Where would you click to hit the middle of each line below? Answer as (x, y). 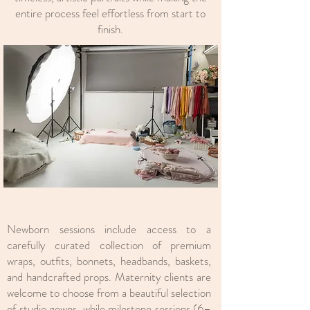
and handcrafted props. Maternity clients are (109, 277)
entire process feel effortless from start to (110, 13)
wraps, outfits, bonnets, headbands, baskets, (109, 261)
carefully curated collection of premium (109, 245)
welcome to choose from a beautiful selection (109, 293)
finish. (110, 29)
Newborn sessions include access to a (109, 229)
